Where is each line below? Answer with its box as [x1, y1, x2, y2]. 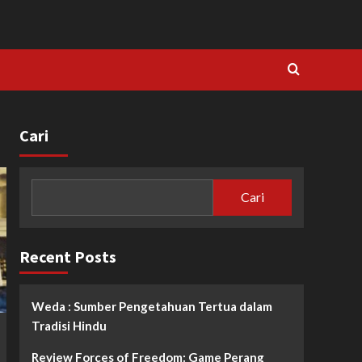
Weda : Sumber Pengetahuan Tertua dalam [31, 298, 272, 314]
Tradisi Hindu [31, 318, 107, 333]
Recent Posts [19, 246, 116, 267]
